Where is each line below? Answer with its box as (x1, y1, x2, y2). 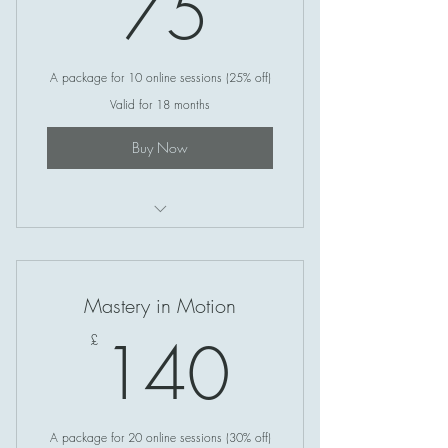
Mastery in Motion (84, 291, 236, 319)
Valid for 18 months (110, 95, 210, 113)
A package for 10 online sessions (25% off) (49, 68, 271, 86)
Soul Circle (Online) (103, 230, 217, 250)
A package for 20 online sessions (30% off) (49, 428, 271, 446)
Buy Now (132, 138, 188, 158)
